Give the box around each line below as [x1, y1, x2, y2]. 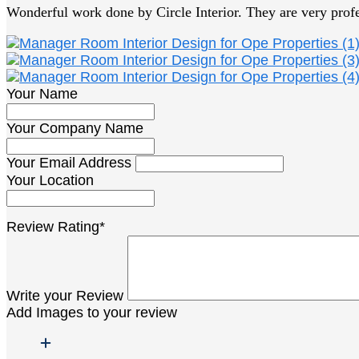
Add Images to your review [6, 305, 177, 321]
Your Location [6, 172, 94, 189]
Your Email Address [6, 155, 131, 171]
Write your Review [6, 288, 123, 305]
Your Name [6, 86, 78, 103]
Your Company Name [6, 120, 143, 137]
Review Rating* [6, 219, 105, 236]
